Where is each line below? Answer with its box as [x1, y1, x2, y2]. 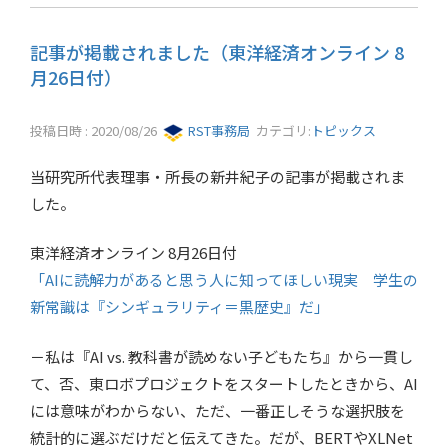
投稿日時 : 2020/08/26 [30, 121, 163, 141]
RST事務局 [185, 121, 250, 141]
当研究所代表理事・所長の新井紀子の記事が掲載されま [30, 165, 405, 187]
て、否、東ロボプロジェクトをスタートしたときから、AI [30, 372, 418, 394]
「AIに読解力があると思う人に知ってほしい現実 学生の [30, 269, 418, 291]
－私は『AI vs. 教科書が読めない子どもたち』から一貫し [30, 345, 413, 367]
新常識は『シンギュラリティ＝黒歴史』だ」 [30, 296, 329, 318]
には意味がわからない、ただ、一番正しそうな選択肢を [30, 399, 405, 421]
